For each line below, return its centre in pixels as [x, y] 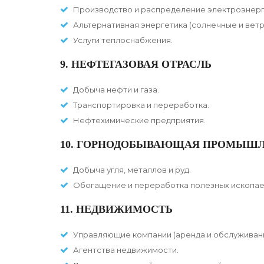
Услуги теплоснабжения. [123, 40]
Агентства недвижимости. [126, 250]
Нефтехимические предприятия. [139, 121]
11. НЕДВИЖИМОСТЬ [116, 209]
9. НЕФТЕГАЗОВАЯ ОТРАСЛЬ [136, 65]
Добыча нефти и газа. [116, 90]
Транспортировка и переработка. [141, 105]
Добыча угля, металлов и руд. [132, 170]
